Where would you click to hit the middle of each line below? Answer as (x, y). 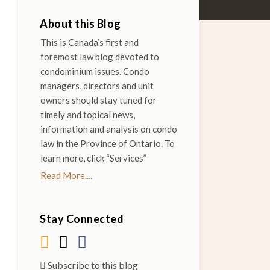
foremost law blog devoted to (99, 57)
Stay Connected (82, 219)
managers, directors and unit (97, 86)
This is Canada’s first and (89, 42)
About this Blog (80, 24)
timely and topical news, (87, 115)
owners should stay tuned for (98, 100)
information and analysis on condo (108, 129)
